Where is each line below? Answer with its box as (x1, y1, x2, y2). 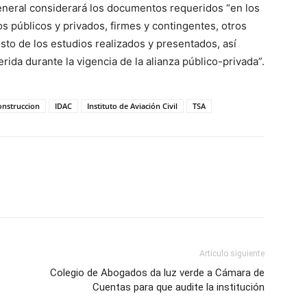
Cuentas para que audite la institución (93, 280, 265, 293)
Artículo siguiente (199, 248, 265, 258)
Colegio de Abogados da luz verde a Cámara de (50, 266, 265, 279)
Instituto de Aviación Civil (87, 100, 177, 111)
